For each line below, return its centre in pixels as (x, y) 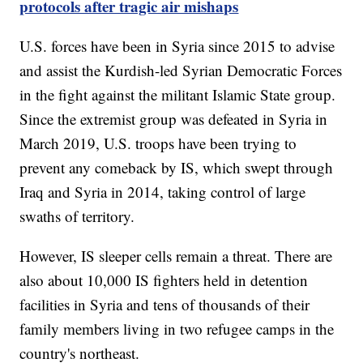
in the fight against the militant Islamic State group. (178, 95)
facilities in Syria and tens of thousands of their (165, 305)
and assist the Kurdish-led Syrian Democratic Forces (181, 70)
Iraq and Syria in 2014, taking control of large (163, 192)
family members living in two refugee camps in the (177, 329)
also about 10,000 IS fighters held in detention (164, 280)
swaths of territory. (77, 216)
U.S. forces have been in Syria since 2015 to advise (177, 46)
